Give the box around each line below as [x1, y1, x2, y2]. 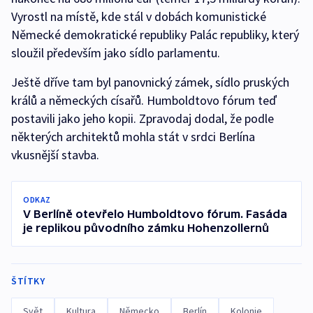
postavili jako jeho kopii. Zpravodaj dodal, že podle [11, 110, 274, 126]
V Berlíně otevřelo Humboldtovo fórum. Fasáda [23, 208, 287, 220]
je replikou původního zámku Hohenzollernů [23, 221, 269, 234]
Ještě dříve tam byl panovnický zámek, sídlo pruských [11, 74, 289, 90]
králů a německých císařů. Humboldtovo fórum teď [11, 92, 277, 108]
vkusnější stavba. [11, 147, 102, 163]
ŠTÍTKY [11, 275, 45, 287]
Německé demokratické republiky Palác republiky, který [11, 27, 299, 43]
